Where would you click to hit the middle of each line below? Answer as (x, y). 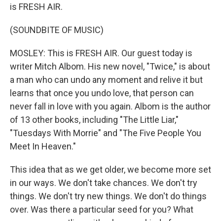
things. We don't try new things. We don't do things (108, 196)
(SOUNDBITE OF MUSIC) (57, 30)
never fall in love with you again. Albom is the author (110, 106)
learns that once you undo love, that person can (102, 93)
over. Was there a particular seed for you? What (102, 209)
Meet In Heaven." (43, 146)
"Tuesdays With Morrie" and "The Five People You (106, 133)
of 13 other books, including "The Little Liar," (94, 120)
